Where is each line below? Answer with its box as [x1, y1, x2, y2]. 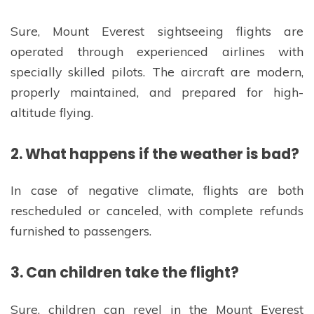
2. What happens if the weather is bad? [11, 143, 299, 164]
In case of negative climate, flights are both [11, 182, 303, 198]
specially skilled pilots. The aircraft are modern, [11, 64, 303, 80]
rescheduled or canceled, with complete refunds [11, 203, 303, 219]
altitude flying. [11, 104, 93, 121]
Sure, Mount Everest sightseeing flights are [11, 23, 303, 39]
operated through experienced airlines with [11, 43, 303, 60]
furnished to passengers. [11, 223, 151, 239]
